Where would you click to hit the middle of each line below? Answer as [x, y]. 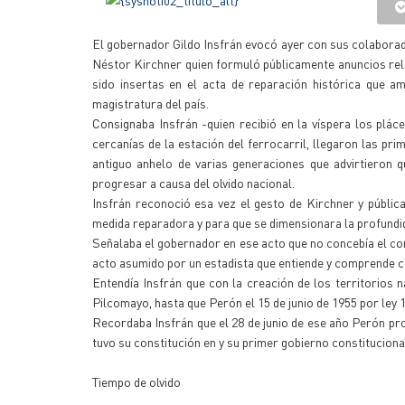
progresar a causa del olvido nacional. [193, 183]
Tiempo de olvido [137, 381]
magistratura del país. [151, 103]
